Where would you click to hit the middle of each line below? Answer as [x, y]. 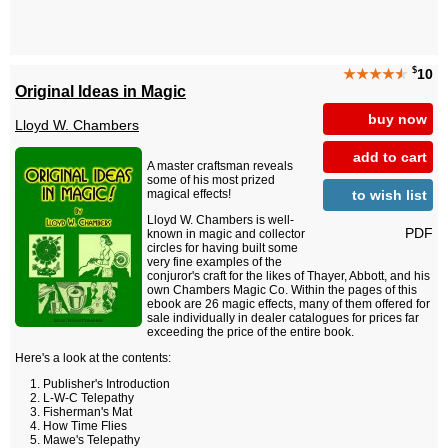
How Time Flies [85, 426]
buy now [397, 118]
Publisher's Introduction [106, 384]
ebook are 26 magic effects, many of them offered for [288, 304]
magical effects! [189, 194]
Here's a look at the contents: [93, 358]
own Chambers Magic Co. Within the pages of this [282, 290]
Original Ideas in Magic [100, 90]
